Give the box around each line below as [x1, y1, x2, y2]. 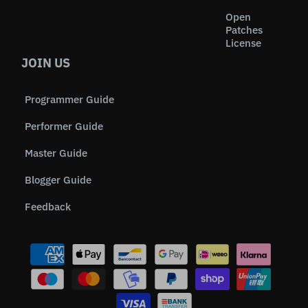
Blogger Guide [25, 173, 91, 187]
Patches [225, 23, 263, 37]
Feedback [25, 200, 71, 214]
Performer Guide [25, 120, 103, 133]
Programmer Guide [25, 93, 114, 107]
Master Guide [25, 146, 87, 160]
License [225, 36, 261, 50]
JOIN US [21, 55, 70, 71]
